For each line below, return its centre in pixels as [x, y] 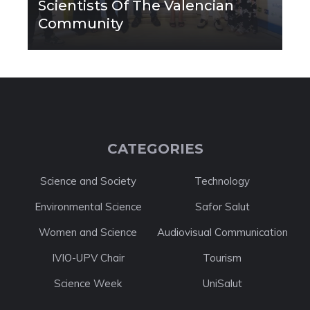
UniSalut [222, 284]
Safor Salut [222, 207]
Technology [222, 181]
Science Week [88, 284]
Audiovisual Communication [222, 232]
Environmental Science [88, 207]
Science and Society [88, 181]
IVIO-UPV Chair [88, 258]
